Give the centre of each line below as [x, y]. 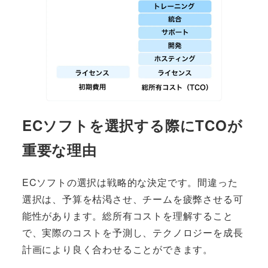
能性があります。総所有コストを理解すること [127, 216]
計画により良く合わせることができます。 [117, 249]
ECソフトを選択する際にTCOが [132, 125]
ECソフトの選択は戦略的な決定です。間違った [130, 182]
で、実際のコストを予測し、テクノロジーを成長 [133, 233]
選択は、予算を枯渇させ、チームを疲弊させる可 [133, 199]
